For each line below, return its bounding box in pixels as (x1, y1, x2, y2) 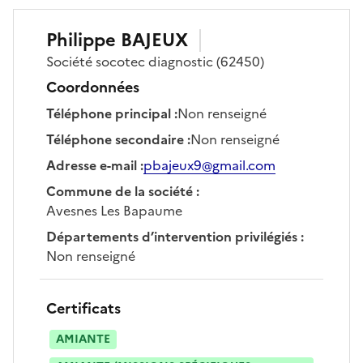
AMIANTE (56, 330, 110, 348)
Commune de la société (46, 181, 193, 201)
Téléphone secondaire (46, 129, 184, 149)
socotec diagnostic (96, 51, 213, 71)
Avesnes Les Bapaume (46, 200, 182, 220)
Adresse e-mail (46, 155, 137, 175)
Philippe (46, 26, 116, 53)
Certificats (46, 297, 121, 319)
